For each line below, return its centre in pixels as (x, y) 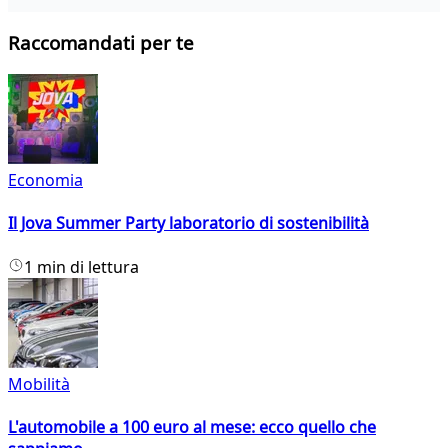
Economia (45, 180)
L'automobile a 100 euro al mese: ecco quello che (192, 427)
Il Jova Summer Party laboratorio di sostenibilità (188, 223)
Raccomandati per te (101, 43)
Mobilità (39, 383)
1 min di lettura (81, 266)
